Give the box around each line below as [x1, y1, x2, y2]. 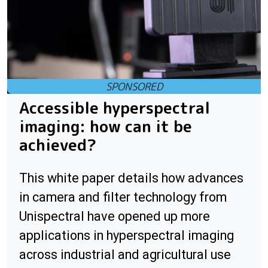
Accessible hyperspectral [19, 97, 210, 119]
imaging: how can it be [19, 115, 192, 138]
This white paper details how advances [19, 170, 243, 186]
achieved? [19, 134, 96, 156]
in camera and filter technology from [19, 190, 227, 205]
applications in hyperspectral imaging [19, 228, 234, 243]
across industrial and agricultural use [19, 247, 231, 263]
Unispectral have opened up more [19, 209, 210, 224]
